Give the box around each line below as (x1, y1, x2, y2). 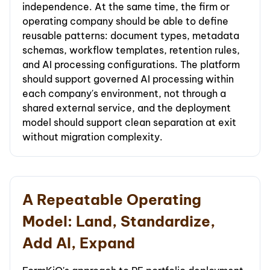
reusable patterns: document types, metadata (22, 30, 239, 42)
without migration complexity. (22, 131, 163, 143)
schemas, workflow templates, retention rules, (22, 44, 240, 57)
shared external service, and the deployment (22, 102, 231, 115)
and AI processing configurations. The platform (22, 58, 240, 71)
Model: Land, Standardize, (22, 212, 215, 231)
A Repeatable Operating (22, 190, 201, 209)
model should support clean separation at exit (22, 116, 236, 129)
